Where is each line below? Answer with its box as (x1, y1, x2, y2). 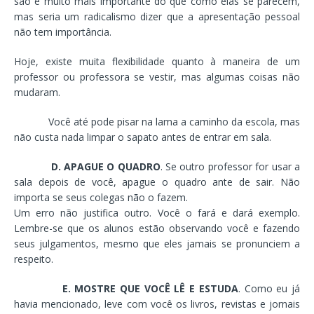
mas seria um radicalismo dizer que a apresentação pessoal (14, 9, 300, 23)
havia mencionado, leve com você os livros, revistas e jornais (14, 296, 300, 310)
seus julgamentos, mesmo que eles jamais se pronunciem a (14, 236, 300, 250)
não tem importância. (14, 25, 111, 39)
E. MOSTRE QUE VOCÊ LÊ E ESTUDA (62, 281, 238, 295)
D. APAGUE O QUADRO (50, 159, 161, 173)
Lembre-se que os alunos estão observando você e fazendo (14, 221, 300, 235)
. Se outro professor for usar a (160, 159, 301, 173)
